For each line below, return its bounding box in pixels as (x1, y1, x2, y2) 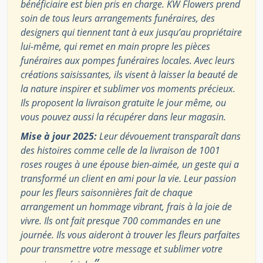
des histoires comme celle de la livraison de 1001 (21, 144, 220, 157)
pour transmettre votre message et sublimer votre (21, 242, 222, 256)
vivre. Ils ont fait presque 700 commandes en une (21, 214, 221, 228)
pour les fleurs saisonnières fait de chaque (21, 186, 193, 200)
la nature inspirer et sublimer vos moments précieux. (21, 82, 235, 96)
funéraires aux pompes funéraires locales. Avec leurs (21, 54, 235, 68)
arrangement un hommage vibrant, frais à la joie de (21, 200, 232, 214)
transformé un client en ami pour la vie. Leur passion (21, 172, 236, 186)
